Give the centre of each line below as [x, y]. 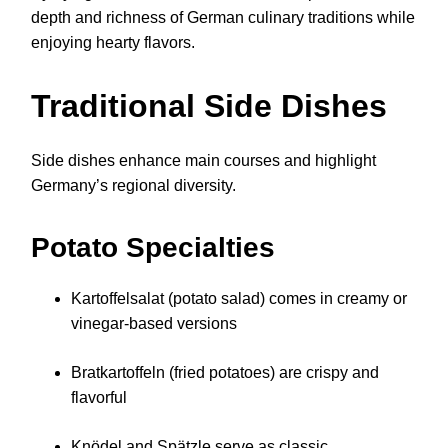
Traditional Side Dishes [209, 106]
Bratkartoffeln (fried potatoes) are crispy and [225, 373]
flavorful [99, 398]
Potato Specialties [153, 248]
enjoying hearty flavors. [113, 42]
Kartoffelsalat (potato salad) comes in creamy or [239, 299]
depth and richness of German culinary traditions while [223, 17]
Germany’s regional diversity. [133, 186]
